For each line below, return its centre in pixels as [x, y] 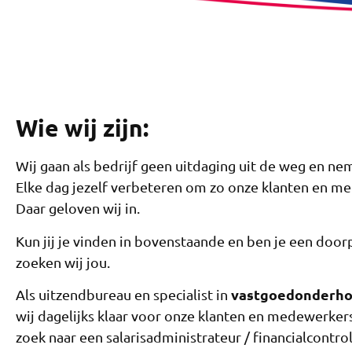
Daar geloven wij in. [78, 208]
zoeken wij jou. [63, 262]
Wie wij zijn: [82, 128]
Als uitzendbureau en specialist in [123, 295]
